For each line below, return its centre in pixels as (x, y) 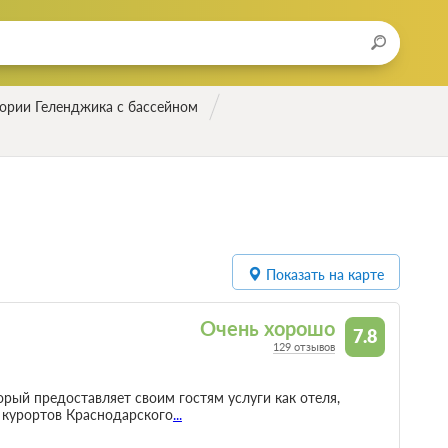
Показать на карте (325, 275)
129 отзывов (304, 347)
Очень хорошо (268, 329)
